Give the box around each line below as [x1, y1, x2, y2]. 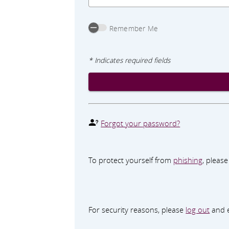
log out [186, 204, 210, 215]
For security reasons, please [88, 204, 186, 215]
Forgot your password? [101, 118, 180, 129]
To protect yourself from [88, 155, 174, 166]
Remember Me [109, 24, 158, 33]
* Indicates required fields [88, 56, 171, 65]
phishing [173, 155, 203, 166]
